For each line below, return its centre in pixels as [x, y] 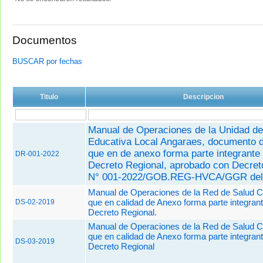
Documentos [45, 41]
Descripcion [203, 97]
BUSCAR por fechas [47, 61]
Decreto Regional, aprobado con [160, 165]
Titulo [49, 97]
